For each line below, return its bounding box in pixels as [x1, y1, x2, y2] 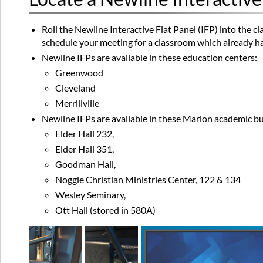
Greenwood [55, 67, 103, 79]
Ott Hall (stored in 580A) [55, 204, 156, 216]
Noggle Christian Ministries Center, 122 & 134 [55, 174, 241, 186]
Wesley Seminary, [55, 189, 126, 201]
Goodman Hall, [55, 159, 116, 170]
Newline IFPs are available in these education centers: [42, 52, 258, 63]
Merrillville [55, 97, 99, 109]
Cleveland [55, 82, 96, 94]
